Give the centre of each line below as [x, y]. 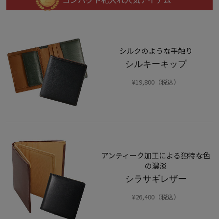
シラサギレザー [156, 179]
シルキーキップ [156, 64]
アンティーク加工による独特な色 [156, 155]
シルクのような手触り [156, 50]
